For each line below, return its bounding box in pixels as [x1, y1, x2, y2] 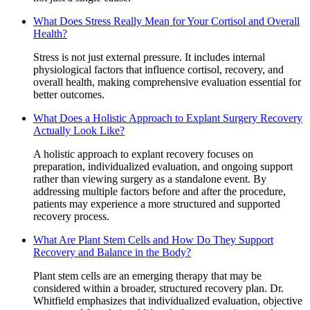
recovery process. [33, 210, 109, 222]
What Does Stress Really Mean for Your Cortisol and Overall [33, 15, 300, 27]
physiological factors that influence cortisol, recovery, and [33, 63, 284, 75]
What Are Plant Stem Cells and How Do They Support [33, 233, 273, 246]
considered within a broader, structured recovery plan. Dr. [33, 282, 284, 294]
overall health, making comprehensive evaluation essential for [33, 75, 301, 88]
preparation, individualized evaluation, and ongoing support [33, 160, 293, 172]
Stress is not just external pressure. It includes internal [33, 51, 265, 63]
